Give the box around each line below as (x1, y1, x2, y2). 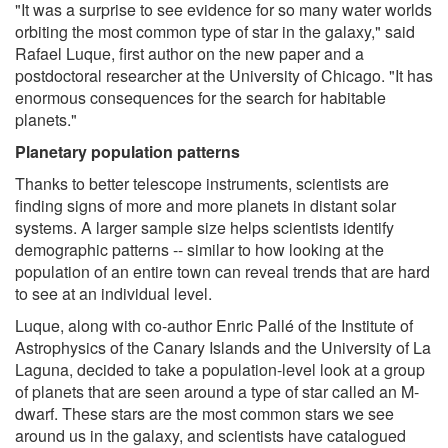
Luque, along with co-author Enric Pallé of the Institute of (15, 313, 413, 337)
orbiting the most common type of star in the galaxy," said (15, 19, 415, 43)
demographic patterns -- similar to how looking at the (15, 237, 384, 261)
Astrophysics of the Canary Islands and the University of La (15, 335, 431, 359)
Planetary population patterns (15, 139, 240, 163)
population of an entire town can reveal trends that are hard (15, 259, 430, 283)
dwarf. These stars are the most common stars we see (15, 401, 394, 425)
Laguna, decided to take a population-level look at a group (15, 357, 425, 381)
